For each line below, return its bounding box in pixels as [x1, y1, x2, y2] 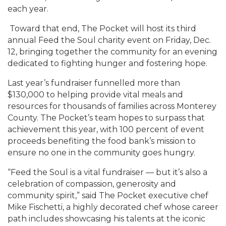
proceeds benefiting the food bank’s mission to [8, 136, 196, 146]
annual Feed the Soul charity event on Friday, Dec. [8, 35, 211, 45]
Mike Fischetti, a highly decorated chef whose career [8, 202, 218, 212]
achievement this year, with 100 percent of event [8, 125, 204, 134]
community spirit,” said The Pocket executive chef [8, 191, 208, 200]
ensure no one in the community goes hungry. [8, 148, 195, 157]
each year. [8, 4, 48, 14]
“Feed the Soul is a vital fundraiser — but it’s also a [8, 167, 207, 177]
